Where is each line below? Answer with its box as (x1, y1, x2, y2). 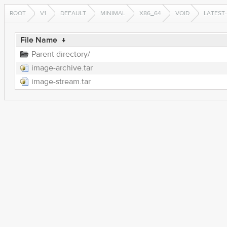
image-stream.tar (31, 77, 91, 87)
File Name (20, 35, 57, 45)
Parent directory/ (31, 49, 90, 59)
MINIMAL (100, 9, 125, 17)
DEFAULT (60, 9, 86, 17)
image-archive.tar (31, 63, 93, 73)
